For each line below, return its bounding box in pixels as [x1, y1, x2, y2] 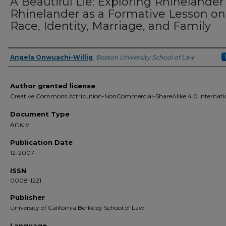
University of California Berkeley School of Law [10, 204, 144, 211]
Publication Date [10, 138, 73, 146]
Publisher [10, 193, 45, 201]
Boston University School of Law [96, 53, 194, 61]
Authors [8, 58, 53, 71]
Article [10, 121, 29, 128]
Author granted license [10, 82, 95, 90]
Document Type [10, 110, 70, 118]
